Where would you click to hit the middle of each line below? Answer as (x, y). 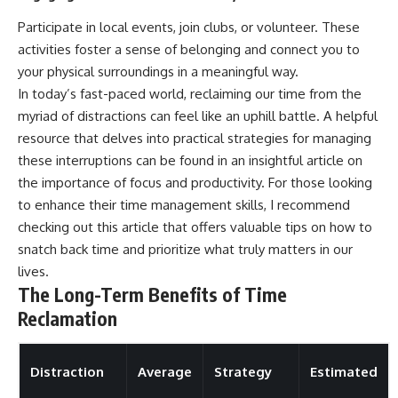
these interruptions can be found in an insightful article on (190, 160)
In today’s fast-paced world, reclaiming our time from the (190, 93)
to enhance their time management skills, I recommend (184, 204)
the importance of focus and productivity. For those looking (195, 182)
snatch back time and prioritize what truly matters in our (185, 249)
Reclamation (68, 318)
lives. (33, 271)
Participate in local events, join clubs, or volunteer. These (189, 27)
